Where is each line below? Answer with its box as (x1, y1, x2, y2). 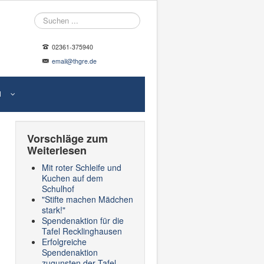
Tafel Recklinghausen (42, 225, 122, 237)
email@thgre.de (52, 57, 97, 65)
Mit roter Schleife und (42, 161, 121, 173)
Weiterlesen (27, 143, 87, 158)
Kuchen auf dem (42, 172, 103, 184)
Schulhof (42, 183, 74, 194)
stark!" (42, 204, 65, 216)
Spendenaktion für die (42, 214, 124, 226)
